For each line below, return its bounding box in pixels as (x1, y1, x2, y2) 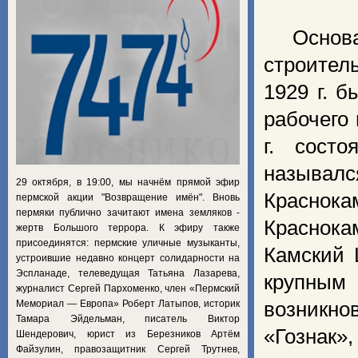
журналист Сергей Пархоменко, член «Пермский (16, 282, 240, 294)
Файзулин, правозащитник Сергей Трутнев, (16, 343, 240, 355)
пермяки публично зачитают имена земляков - (16, 206, 240, 218)
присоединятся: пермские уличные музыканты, (16, 237, 240, 249)
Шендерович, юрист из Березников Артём (16, 328, 240, 340)
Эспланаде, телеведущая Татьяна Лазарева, (16, 267, 240, 279)
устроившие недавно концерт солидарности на (16, 252, 240, 264)
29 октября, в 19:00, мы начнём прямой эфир (16, 176, 240, 188)
